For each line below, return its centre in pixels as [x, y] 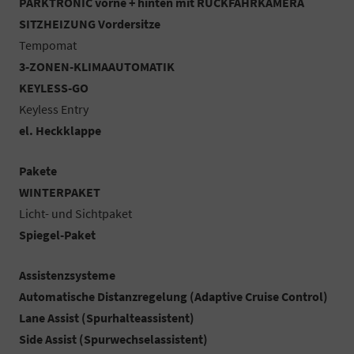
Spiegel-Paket [57, 234]
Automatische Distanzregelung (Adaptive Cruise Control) [173, 296]
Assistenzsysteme [67, 275]
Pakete [38, 170]
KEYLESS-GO [54, 87]
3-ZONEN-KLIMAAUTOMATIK [97, 66]
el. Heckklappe [60, 130]
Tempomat [48, 45]
